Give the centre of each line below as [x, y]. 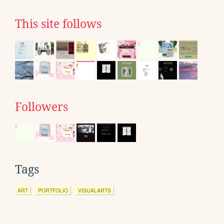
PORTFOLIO [53, 190]
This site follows [58, 24]
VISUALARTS [94, 190]
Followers [41, 107]
